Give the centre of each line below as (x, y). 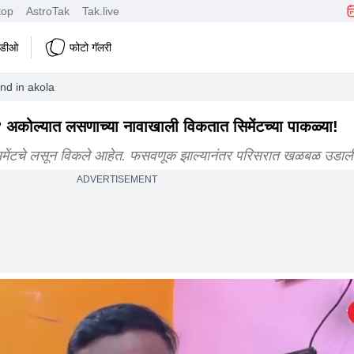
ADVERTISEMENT (117, 179)
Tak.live (101, 11)
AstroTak (48, 11)
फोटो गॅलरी (90, 47)
